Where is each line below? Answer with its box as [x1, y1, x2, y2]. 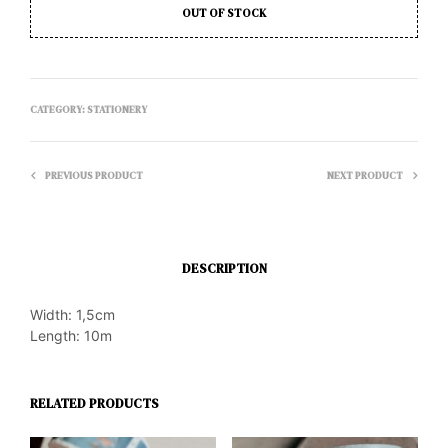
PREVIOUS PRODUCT [45, 169, 143, 183]
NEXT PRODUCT [327, 169, 403, 183]
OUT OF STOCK [182, 6, 266, 22]
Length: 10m [30, 327, 112, 345]
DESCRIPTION [181, 259, 267, 277]
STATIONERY [87, 103, 147, 117]
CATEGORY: [30, 103, 87, 117]
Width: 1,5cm [30, 306, 115, 324]
